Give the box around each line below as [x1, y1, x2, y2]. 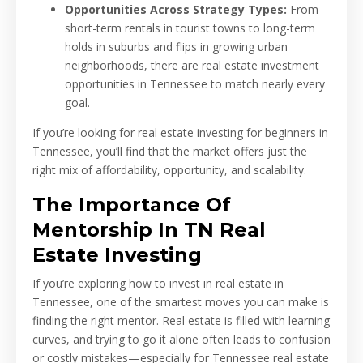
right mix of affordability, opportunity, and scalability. [32, 161, 306, 177]
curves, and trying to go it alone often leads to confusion [32, 331, 331, 347]
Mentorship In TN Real [32, 217, 266, 241]
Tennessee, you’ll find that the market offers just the [32, 143, 307, 159]
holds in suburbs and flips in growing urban [65, 38, 288, 54]
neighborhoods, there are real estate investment [65, 57, 319, 73]
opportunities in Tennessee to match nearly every [65, 75, 325, 92]
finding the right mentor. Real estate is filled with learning [32, 312, 330, 328]
